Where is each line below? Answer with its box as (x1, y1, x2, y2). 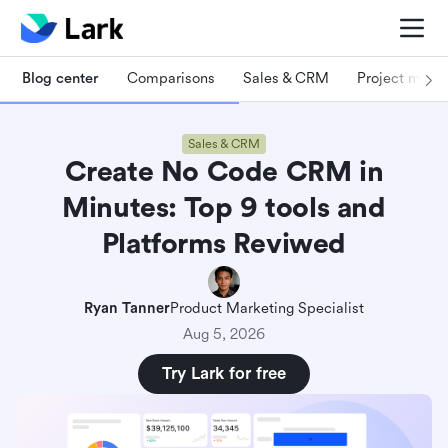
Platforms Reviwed (101, 228, 347, 260)
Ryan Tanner (84, 300, 170, 317)
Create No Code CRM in (64, 156, 384, 188)
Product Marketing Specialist (170, 300, 364, 317)
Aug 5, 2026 (183, 326, 265, 343)
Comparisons (127, 69, 215, 87)
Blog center (22, 69, 99, 87)
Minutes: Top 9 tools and (62, 192, 386, 224)
